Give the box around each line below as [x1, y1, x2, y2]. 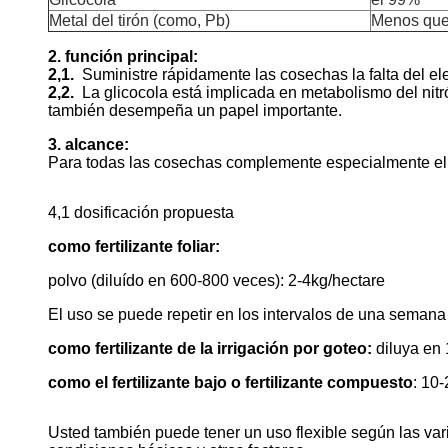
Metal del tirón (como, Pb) [49, 11, 230, 29]
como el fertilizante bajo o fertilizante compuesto [48, 373, 413, 391]
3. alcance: [48, 135, 129, 153]
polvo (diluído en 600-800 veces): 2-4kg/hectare [48, 271, 385, 289]
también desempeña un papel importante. [48, 101, 342, 119]
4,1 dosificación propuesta [48, 203, 234, 221]
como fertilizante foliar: [48, 237, 220, 255]
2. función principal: [48, 47, 198, 65]
